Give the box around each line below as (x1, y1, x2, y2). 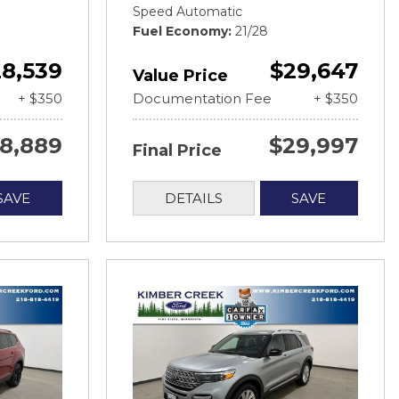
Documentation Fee (133, 89, 272, 107)
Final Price (133, 140, 222, 160)
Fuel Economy (133, 22, 228, 39)
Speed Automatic (133, 3, 242, 20)
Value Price (133, 65, 228, 85)
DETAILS (164, 189, 223, 207)
